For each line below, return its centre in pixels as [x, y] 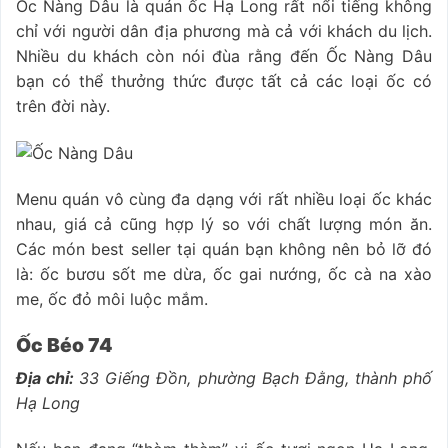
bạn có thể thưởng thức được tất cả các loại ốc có [224, 81]
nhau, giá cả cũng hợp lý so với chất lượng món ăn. [224, 224]
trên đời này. [65, 106]
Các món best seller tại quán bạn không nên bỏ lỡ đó [224, 249]
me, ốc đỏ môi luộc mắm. [114, 299]
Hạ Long [48, 403]
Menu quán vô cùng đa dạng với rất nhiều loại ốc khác [224, 199]
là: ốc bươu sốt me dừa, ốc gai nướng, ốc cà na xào [224, 274]
